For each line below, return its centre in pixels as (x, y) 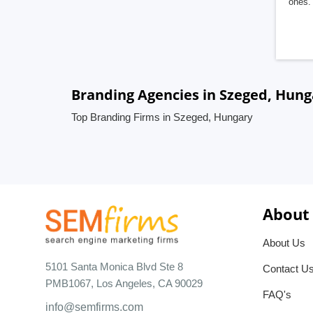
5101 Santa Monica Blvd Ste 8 (114, 266)
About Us (284, 243)
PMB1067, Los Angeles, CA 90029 (124, 283)
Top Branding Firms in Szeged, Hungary (162, 117)
